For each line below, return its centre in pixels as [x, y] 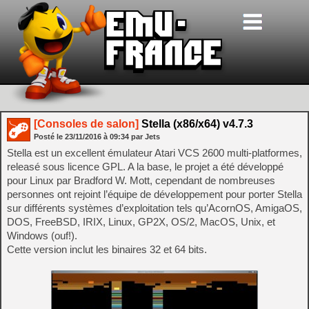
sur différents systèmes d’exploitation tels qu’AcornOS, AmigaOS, [154, 208]
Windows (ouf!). [42, 236]
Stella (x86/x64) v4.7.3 [196, 124]
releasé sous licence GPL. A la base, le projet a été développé [145, 167]
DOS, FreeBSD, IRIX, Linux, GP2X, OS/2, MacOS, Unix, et [141, 222]
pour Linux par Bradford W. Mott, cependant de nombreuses [141, 180]
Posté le [49, 137]
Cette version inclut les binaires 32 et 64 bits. [107, 249]
